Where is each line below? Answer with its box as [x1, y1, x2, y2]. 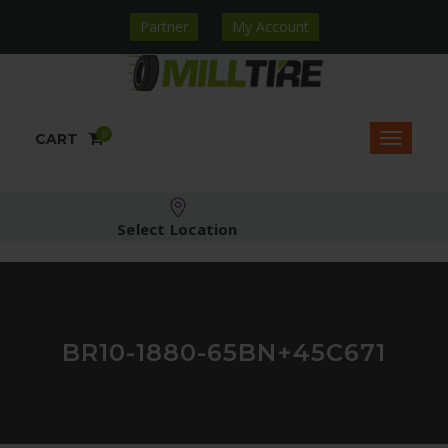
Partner [139, 17, 188, 36]
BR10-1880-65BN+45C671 [62, 338, 386, 367]
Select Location [117, 219, 238, 239]
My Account [231, 17, 309, 36]
